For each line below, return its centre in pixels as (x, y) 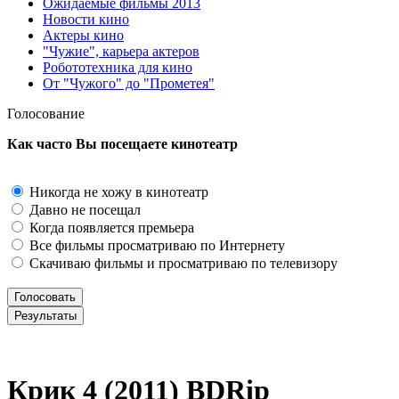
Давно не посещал (83, 210)
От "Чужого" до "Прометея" (129, 83)
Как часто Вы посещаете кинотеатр (122, 144)
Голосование (46, 114)
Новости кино (86, 19)
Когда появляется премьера (110, 228)
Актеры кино (83, 35)
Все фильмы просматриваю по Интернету (155, 245)
